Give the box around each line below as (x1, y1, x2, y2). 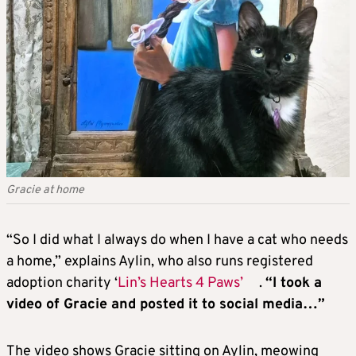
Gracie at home (6, 182, 84, 198)
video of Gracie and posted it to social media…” (6, 295, 325, 314)
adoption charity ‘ (6, 273, 118, 292)
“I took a (265, 273, 322, 292)
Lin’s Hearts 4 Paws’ (118, 273, 243, 292)
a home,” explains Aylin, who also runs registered (6, 252, 313, 271)
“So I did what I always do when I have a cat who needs (6, 230, 348, 250)
